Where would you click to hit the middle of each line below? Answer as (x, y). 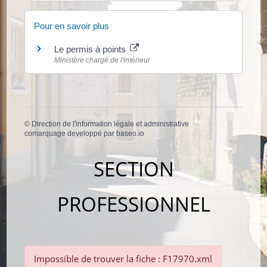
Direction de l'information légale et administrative (111, 124)
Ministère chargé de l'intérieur (103, 60)
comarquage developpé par (71, 133)
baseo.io (131, 133)
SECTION (133, 169)
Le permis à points (91, 49)
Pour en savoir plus (72, 26)
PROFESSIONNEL (133, 204)
